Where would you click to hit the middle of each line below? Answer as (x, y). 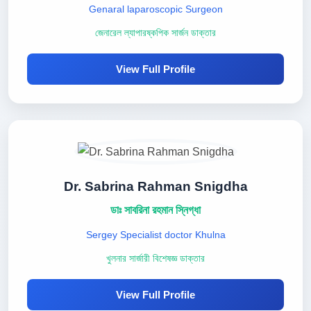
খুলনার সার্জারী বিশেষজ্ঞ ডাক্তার (155, 259)
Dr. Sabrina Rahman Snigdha (155, 186)
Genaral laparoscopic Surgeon (155, 9)
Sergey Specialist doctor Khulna (155, 235)
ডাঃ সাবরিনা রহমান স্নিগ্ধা (155, 210)
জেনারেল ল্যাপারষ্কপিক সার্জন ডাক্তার (155, 33)
